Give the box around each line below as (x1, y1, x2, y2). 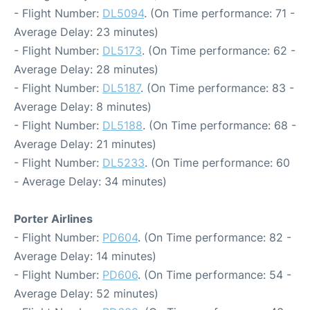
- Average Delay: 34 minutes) (14, 174, 167, 188)
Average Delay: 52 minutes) (14, 286, 158, 300)
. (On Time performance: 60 (145, 156, 290, 170)
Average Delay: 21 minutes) (14, 137, 156, 151)
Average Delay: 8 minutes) (14, 100, 152, 113)
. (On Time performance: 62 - (142, 44, 295, 57)
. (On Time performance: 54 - (138, 268, 291, 282)
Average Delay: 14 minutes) (14, 249, 156, 263)
